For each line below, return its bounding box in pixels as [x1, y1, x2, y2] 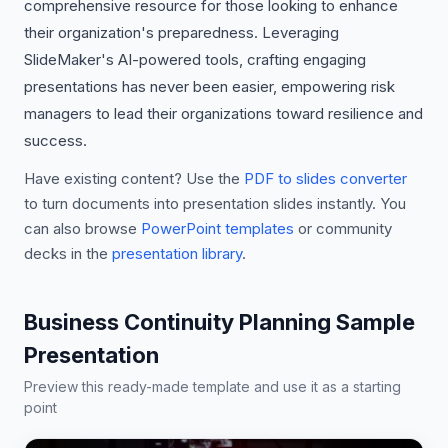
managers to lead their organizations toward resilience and [24, 104, 423, 123]
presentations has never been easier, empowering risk [24, 77, 395, 96]
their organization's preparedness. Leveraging [24, 23, 339, 42]
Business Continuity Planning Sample [24, 309, 415, 335]
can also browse [24, 219, 137, 238]
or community [298, 219, 392, 238]
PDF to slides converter [244, 169, 407, 188]
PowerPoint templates [141, 219, 294, 238]
